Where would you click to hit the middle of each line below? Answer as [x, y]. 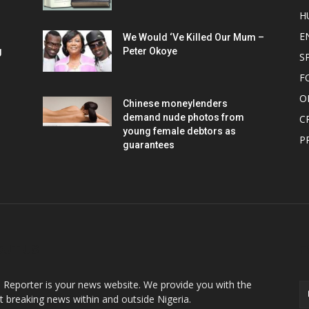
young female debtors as [179, 131]
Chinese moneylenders [175, 103]
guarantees [149, 144]
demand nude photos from [183, 117]
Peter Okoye [150, 51]
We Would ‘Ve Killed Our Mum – [193, 37]
